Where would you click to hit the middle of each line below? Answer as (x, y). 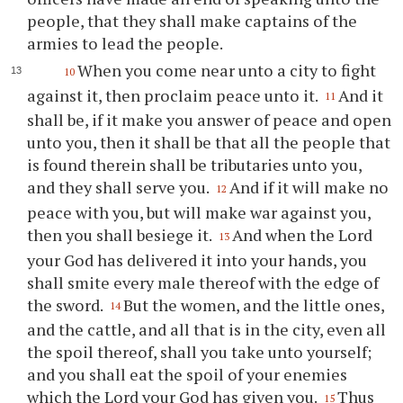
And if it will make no (309, 188)
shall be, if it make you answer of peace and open (210, 120)
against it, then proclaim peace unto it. (175, 95)
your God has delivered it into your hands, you (197, 260)
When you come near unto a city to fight (226, 70)
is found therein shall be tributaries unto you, (195, 165)
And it (361, 95)
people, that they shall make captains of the (193, 21)
